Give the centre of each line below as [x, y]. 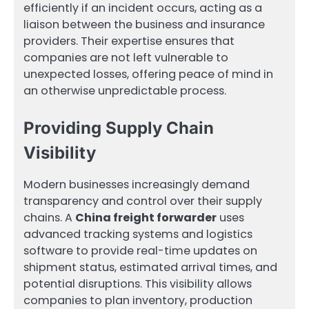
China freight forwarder [146, 218]
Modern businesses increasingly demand [137, 185]
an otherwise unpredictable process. [125, 90]
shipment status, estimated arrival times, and [150, 268]
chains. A [49, 218]
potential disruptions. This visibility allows [138, 284]
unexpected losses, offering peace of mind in [148, 74]
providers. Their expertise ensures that [129, 41]
